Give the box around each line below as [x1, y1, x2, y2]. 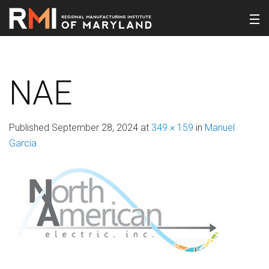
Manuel [205, 122, 235, 133]
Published [9, 122, 52, 133]
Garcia [9, 138, 37, 149]
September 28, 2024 [52, 122, 138, 133]
